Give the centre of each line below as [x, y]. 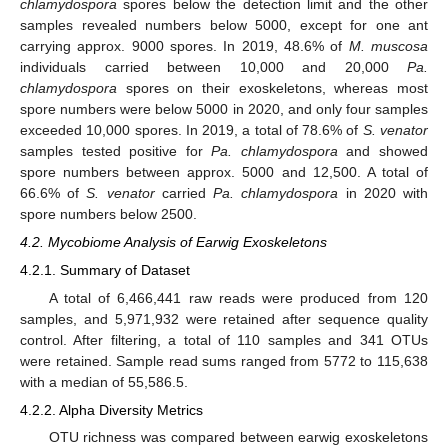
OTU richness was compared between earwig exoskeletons [238, 436]
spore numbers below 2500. [108, 214]
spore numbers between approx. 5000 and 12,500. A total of [224, 172]
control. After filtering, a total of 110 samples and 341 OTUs [224, 339]
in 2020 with [383, 193]
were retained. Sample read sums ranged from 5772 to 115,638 [224, 360]
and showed [383, 151]
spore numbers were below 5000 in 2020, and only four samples [224, 109]
